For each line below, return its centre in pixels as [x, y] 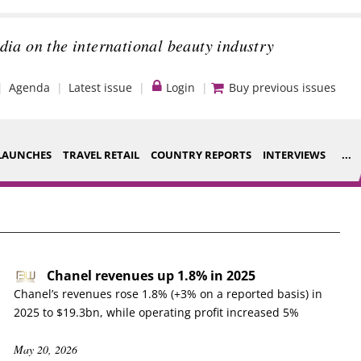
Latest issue [100, 87]
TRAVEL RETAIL [101, 155]
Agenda [29, 87]
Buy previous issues [282, 87]
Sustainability [131, 321]
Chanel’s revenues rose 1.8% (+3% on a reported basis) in [168, 294]
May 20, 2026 [46, 349]
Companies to [131, 268]
